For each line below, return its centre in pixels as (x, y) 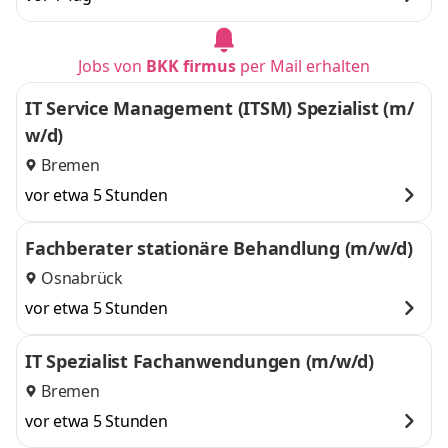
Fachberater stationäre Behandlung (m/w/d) (219, 248)
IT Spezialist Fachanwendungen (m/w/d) (199, 361)
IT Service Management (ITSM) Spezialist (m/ (219, 108)
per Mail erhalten (303, 66)
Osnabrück (82, 278)
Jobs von (112, 66)
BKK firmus (191, 66)
